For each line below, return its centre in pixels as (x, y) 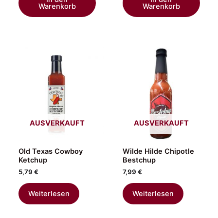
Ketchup (33, 160)
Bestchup (139, 160)
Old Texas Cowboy (50, 151)
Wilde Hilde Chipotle (158, 151)
